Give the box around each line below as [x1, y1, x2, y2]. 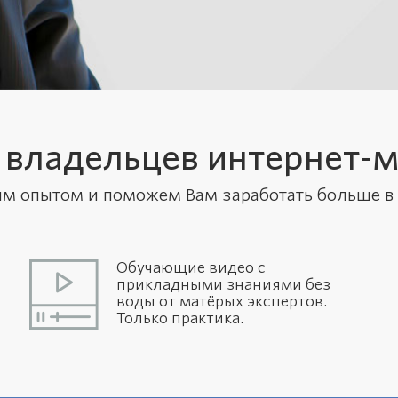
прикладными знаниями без [116, 276, 331, 293]
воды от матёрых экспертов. [116, 293, 328, 310]
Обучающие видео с [116, 259, 267, 276]
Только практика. [116, 310, 244, 327]
